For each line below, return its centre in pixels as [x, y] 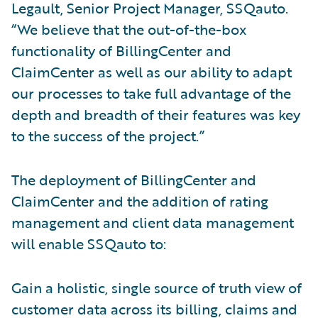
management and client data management [153, 222]
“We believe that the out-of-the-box [129, 29]
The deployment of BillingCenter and [134, 180]
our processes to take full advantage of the [151, 93]
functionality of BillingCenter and [121, 50]
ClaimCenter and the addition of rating [140, 201]
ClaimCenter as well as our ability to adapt [152, 72]
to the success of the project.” [108, 136]
